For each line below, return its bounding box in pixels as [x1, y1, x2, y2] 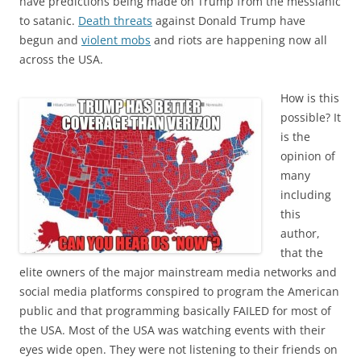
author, [280, 225, 320, 241]
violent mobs [81, 31, 151, 48]
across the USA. [19, 51, 103, 67]
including [280, 186, 331, 202]
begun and [19, 31, 81, 48]
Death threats [78, 12, 152, 28]
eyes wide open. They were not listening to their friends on [19, 341, 338, 357]
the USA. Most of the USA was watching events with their [19, 322, 326, 338]
